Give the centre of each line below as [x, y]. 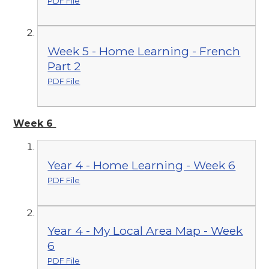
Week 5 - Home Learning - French [144, 51]
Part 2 [64, 66]
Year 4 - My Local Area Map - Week [145, 231]
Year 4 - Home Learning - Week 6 [142, 165]
